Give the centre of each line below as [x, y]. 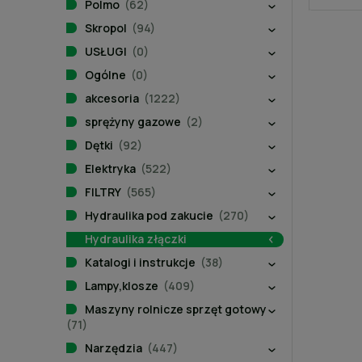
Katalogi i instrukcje [140, 262]
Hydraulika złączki [136, 239]
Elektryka [110, 168]
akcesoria [112, 98]
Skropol [106, 28]
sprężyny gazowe [133, 122]
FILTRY [103, 192]
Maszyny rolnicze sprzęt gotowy [176, 309]
